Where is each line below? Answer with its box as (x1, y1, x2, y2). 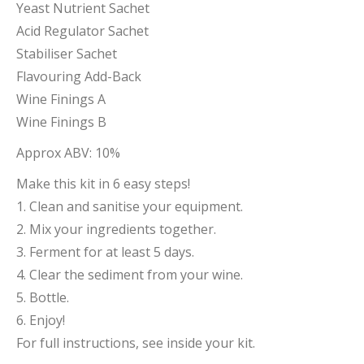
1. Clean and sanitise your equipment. (16, 197, 243, 215)
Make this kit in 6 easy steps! (16, 175, 190, 193)
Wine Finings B (16, 113, 106, 131)
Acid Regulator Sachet (16, 22, 149, 40)
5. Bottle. (16, 288, 69, 306)
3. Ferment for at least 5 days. (16, 243, 194, 261)
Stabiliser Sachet (16, 45, 117, 63)
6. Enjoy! (16, 311, 65, 329)
